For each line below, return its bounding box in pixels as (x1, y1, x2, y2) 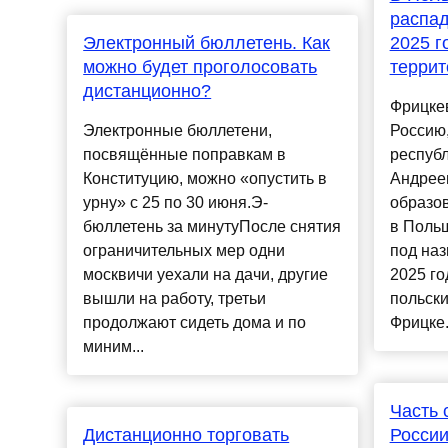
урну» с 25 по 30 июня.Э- (83, 194, 269, 212)
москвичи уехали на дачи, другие (83, 266, 329, 284)
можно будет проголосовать (83, 57, 318, 78)
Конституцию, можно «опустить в (83, 170, 328, 188)
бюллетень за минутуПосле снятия (83, 218, 342, 236)
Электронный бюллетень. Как (83, 33, 331, 54)
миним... (83, 338, 145, 356)
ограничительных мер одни (83, 242, 286, 260)
